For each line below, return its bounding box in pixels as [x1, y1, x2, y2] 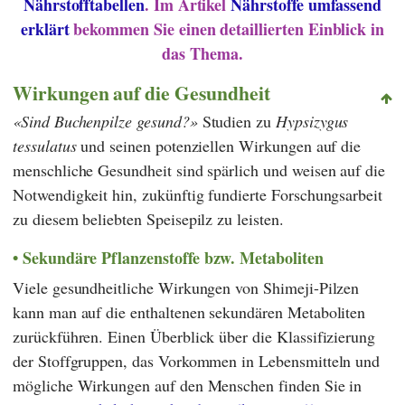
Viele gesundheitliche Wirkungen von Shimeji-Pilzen [13, 276, 360, 298]
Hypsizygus [275, 110, 349, 133]
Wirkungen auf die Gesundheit [13, 78, 270, 107]
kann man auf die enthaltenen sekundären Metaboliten [13, 300, 366, 323]
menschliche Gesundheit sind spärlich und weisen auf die [13, 159, 386, 182]
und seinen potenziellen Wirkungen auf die [76, 135, 362, 157]
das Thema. [162, 41, 243, 65]
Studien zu [197, 110, 276, 133]
